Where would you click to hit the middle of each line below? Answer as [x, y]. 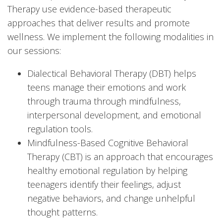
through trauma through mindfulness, [104, 101]
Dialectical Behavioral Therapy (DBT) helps [112, 73]
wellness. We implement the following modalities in [111, 36]
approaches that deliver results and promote [99, 23]
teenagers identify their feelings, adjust [104, 184]
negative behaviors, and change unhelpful [111, 198]
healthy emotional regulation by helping [107, 170]
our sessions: [34, 50]
